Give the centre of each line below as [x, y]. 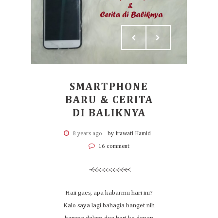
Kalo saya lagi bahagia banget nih [109, 206]
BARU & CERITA [109, 100]
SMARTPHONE [109, 87]
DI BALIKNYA [109, 113]
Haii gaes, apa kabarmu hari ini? [109, 193]
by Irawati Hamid [129, 134]
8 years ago [87, 134]
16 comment [113, 146]
